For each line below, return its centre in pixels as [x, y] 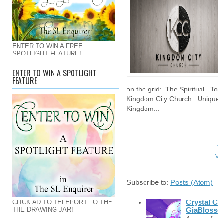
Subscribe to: [148, 183]
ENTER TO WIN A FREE [47, 46]
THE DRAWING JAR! [43, 209]
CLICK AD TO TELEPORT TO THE [62, 202]
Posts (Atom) [191, 183]
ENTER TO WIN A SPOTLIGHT [54, 73]
